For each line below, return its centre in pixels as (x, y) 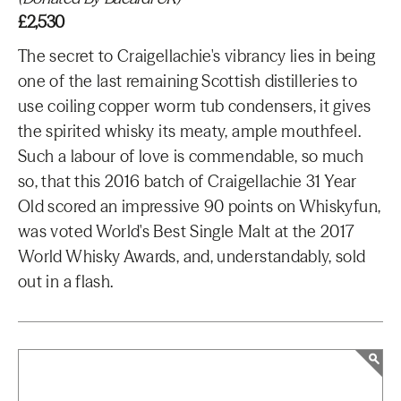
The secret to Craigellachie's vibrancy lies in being (197, 56)
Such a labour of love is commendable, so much (191, 156)
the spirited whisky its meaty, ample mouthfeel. (189, 131)
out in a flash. (66, 282)
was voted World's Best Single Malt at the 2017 (187, 231)
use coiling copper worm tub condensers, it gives (195, 106)
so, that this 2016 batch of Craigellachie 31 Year (188, 181)
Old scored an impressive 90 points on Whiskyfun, (200, 206)
